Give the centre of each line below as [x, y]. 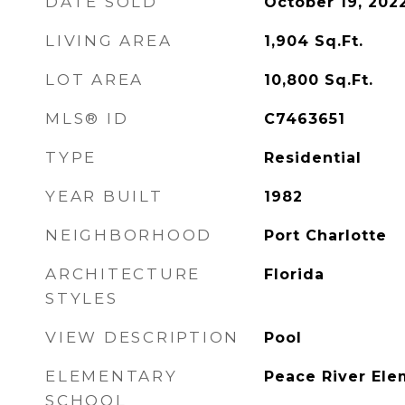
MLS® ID [87, 118]
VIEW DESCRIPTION [142, 337]
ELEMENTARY [112, 376]
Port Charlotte [325, 235]
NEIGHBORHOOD [129, 235]
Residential [312, 158]
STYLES [82, 298]
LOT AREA [94, 80]
